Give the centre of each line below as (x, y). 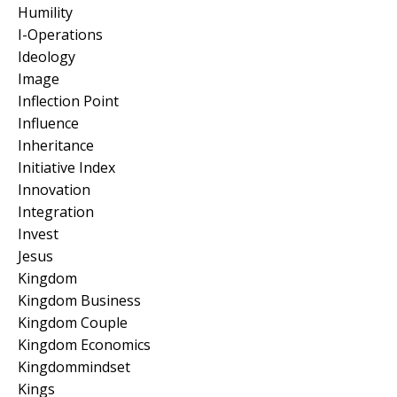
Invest (38, 234)
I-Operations (60, 34)
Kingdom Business (79, 300)
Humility (45, 12)
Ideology (47, 56)
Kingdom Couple (73, 322)
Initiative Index (66, 167)
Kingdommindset (74, 366)
